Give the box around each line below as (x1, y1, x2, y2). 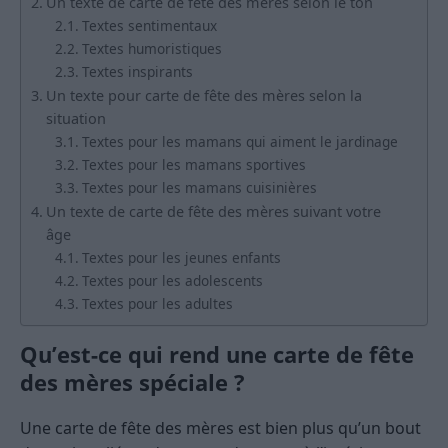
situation (45, 108, 106, 128)
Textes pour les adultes (81, 293, 233, 313)
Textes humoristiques (81, 38, 222, 58)
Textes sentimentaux (81, 15, 217, 35)
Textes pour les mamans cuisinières (81, 177, 317, 197)
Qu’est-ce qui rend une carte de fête (20, 338, 414, 369)
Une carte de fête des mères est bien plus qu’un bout (20, 416, 421, 439)
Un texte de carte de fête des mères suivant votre (45, 201, 381, 221)
